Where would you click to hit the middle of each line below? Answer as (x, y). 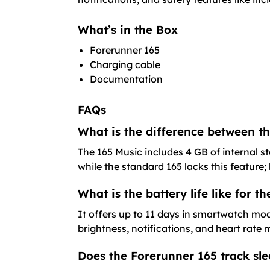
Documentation (126, 79)
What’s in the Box (127, 30)
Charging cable (125, 65)
